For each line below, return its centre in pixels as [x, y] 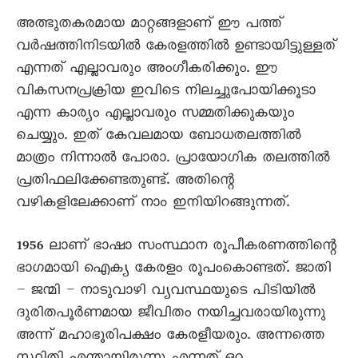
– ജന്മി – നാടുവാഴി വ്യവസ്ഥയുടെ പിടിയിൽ [165, 292]
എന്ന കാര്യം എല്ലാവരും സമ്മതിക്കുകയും [155, 115]
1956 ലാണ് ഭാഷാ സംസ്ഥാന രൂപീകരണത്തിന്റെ [176, 248]
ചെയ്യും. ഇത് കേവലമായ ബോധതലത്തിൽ [158, 137]
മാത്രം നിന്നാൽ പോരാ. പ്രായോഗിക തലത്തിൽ [173, 160]
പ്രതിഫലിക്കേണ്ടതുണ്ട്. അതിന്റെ [125, 182]
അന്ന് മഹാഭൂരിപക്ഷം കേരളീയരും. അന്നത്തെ [170, 337]
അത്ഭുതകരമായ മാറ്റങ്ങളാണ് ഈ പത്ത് [149, 26]
